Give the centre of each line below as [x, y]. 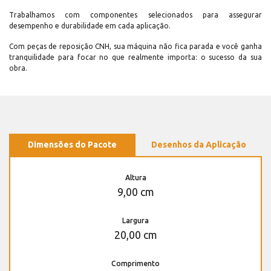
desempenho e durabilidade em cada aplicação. [90, 26]
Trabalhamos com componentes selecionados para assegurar [135, 15]
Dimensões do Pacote [72, 145]
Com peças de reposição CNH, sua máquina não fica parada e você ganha [135, 47]
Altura [135, 178]
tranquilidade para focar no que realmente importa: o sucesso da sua [135, 57]
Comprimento [135, 264]
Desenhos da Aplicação [199, 145]
